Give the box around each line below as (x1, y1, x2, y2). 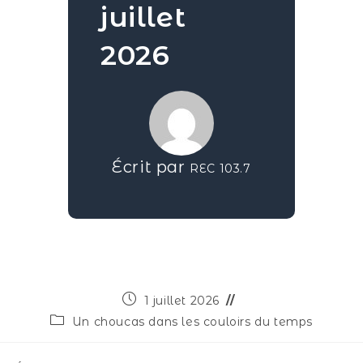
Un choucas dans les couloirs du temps (71, 314, 313, 330)
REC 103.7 (190, 161, 251, 177)
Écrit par (112, 157, 190, 177)
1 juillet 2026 (143, 293, 220, 309)
